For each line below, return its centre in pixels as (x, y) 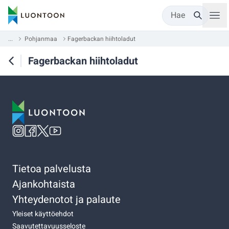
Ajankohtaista (44, 184)
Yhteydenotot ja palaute (66, 199)
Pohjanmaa (41, 39)
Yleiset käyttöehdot (43, 214)
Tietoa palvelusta (52, 169)
